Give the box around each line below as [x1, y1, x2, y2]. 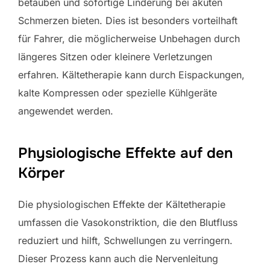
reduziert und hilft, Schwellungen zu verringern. [18, 234, 233, 246]
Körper [18, 163, 64, 182]
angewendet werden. [18, 104, 113, 117]
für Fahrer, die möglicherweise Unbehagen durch [18, 32, 240, 45]
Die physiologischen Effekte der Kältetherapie [18, 198, 225, 210]
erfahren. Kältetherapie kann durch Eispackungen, [18, 68, 245, 81]
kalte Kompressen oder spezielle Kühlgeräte [18, 86, 217, 99]
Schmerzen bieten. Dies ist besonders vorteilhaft [18, 14, 237, 27]
